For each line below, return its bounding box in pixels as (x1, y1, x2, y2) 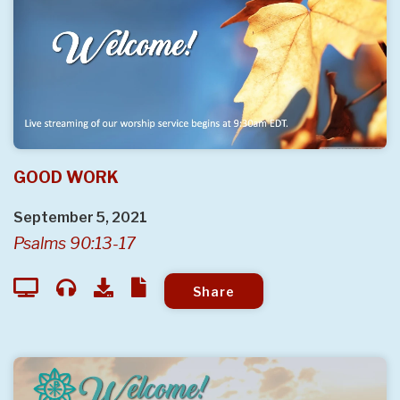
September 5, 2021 (13, 209, 147, 227)
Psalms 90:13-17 (13, 234, 136, 254)
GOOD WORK (13, 168, 119, 187)
